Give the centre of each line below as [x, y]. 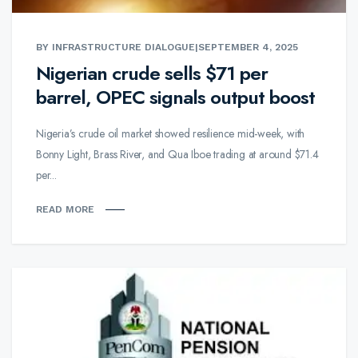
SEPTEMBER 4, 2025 [248, 48]
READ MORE [65, 210]
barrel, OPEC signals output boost [175, 97]
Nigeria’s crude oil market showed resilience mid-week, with [171, 134]
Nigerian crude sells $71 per [152, 74]
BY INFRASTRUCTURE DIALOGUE [115, 48]
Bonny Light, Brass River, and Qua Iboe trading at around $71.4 [177, 155]
